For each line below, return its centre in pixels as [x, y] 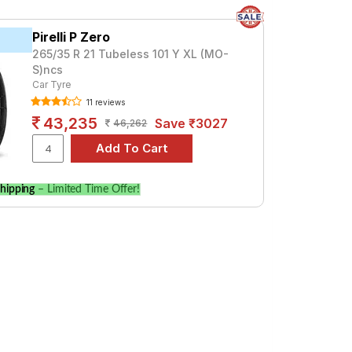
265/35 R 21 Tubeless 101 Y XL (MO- [131, 54]
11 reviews [105, 102]
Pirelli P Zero [71, 37]
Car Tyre [52, 84]
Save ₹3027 [192, 123]
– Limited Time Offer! [88, 189]
